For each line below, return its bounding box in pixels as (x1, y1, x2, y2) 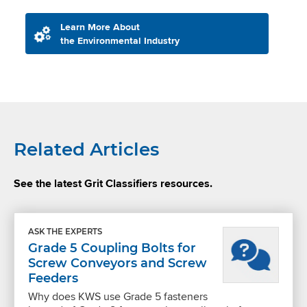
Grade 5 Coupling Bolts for (28, 240, 196, 256)
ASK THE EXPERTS (28, 226, 102, 236)
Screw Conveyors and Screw (28, 255, 207, 271)
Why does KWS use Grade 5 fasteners (28, 288, 208, 304)
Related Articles (14, 138, 159, 160)
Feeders (28, 270, 78, 286)
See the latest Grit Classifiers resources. (14, 175, 212, 191)
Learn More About (60, 19, 140, 34)
